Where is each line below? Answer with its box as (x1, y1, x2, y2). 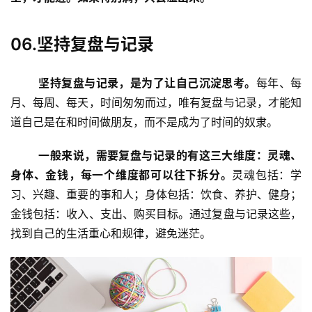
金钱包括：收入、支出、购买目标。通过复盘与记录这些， (10, 207, 302, 221)
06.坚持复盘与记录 (10, 34, 154, 55)
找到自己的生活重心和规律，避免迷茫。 (10, 226, 211, 241)
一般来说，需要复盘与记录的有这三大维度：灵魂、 (38, 148, 302, 163)
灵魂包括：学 (232, 168, 302, 182)
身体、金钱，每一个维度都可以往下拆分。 (10, 168, 233, 182)
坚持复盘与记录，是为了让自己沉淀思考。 (38, 76, 256, 91)
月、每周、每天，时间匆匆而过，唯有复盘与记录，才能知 (10, 95, 302, 110)
